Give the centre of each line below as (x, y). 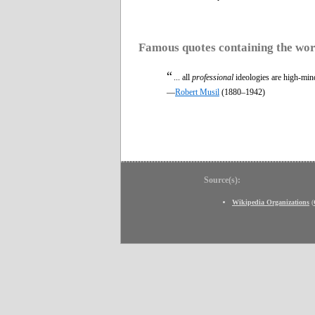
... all (183, 77)
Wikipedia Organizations (271, 202)
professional (213, 77)
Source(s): (222, 180)
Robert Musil (197, 92)
